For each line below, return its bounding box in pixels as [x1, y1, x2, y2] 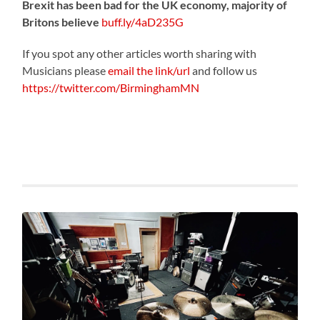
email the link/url [108, 63, 191, 77]
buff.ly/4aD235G [101, 14, 184, 29]
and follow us [190, 63, 258, 77]
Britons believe [22, 14, 100, 29]
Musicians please [22, 63, 109, 77]
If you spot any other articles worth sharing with [22, 46, 257, 60]
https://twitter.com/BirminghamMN [22, 80, 200, 94]
